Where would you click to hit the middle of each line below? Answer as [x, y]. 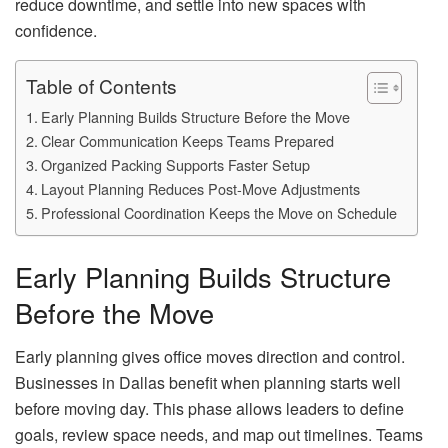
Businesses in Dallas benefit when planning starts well [208, 383]
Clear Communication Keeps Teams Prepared [187, 140]
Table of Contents [101, 86]
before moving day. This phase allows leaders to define [209, 409]
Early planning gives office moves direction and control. [210, 357]
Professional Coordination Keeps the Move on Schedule [218, 212]
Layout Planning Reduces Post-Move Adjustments [200, 188]
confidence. [56, 30]
